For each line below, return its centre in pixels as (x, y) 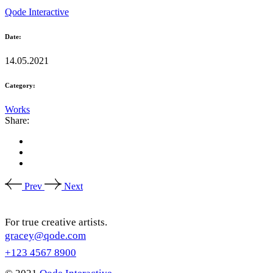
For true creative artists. (56, 222)
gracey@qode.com (45, 235)
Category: (20, 85)
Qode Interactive (37, 12)
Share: (17, 120)
